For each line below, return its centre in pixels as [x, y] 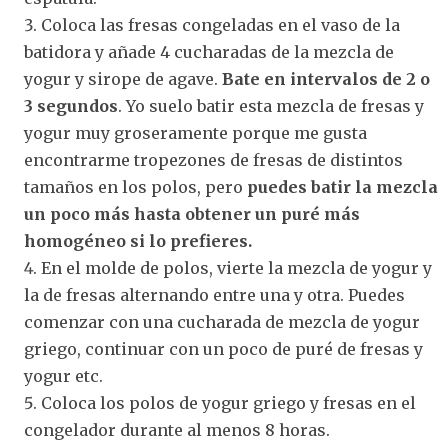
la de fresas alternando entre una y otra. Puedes [214, 294]
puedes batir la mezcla [342, 186]
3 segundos [70, 105]
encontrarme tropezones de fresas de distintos [213, 159]
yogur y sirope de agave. [122, 78]
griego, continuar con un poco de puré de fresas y [223, 348]
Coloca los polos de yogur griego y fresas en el [228, 402]
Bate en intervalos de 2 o [325, 78]
